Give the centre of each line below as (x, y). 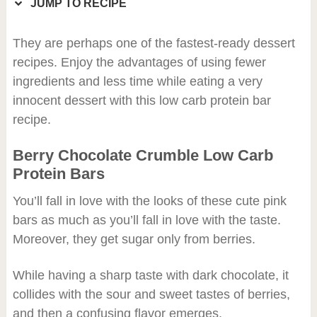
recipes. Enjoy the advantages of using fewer (139, 62)
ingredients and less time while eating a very (137, 81)
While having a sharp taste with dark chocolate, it (150, 275)
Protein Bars (58, 173)
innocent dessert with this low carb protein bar (142, 100)
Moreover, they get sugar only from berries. (134, 239)
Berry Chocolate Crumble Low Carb (143, 155)
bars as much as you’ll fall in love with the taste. (146, 220)
